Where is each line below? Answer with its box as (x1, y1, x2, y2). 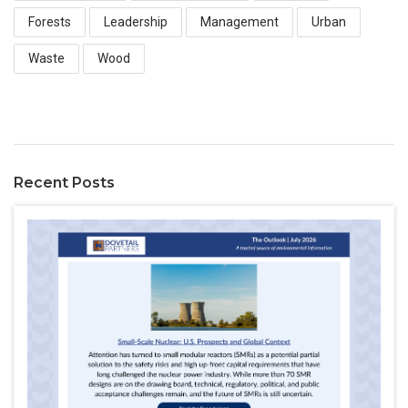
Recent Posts (14, 173, 115, 191)
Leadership (104, 14, 168, 29)
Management (200, 14, 279, 29)
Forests (28, 14, 71, 29)
